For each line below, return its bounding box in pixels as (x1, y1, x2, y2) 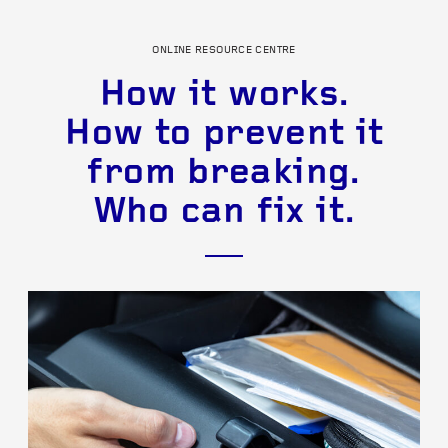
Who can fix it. (92, 194, 356, 232)
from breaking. (87, 155, 361, 193)
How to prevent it (64, 116, 384, 154)
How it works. (98, 77, 350, 115)
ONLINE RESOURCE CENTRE (152, 45, 296, 56)
